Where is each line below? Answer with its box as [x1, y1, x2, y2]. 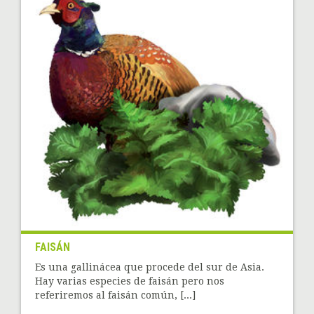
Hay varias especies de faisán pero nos [35, 275, 224, 287]
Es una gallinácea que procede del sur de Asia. [35, 261, 264, 273]
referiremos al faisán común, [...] [35, 289, 196, 301]
